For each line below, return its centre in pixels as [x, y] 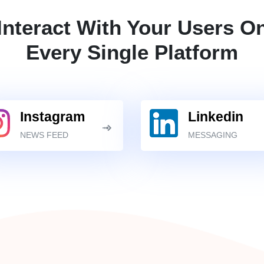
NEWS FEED [44, 135]
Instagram [52, 117]
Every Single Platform [132, 52]
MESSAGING [213, 135]
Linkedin [216, 117]
